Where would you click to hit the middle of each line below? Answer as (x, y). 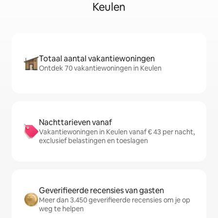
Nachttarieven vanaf (75, 122)
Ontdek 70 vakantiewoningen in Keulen (100, 68)
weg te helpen (61, 209)
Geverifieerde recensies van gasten (101, 191)
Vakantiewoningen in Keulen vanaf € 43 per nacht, (117, 132)
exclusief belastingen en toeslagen (93, 141)
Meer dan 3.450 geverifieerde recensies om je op (115, 200)
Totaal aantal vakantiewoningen (97, 59)
